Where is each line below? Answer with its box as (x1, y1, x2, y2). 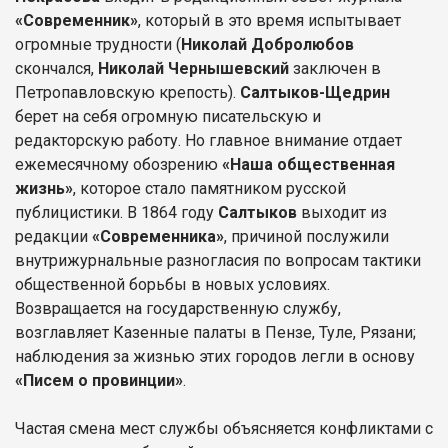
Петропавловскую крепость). (15, 82, 240, 102)
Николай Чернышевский (98, 58, 293, 78)
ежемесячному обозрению (15, 154, 222, 174)
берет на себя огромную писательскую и (15, 106, 321, 126)
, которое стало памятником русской (73, 178, 346, 198)
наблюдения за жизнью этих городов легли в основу (15, 346, 415, 366)
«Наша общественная (222, 154, 395, 174)
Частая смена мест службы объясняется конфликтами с (15, 418, 433, 438)
